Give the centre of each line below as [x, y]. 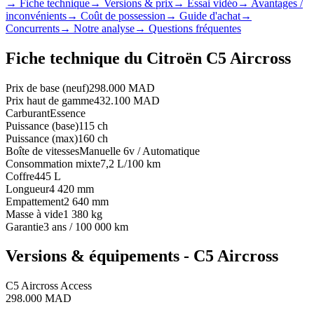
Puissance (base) [42, 125]
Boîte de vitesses [42, 151]
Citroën [174, 58]
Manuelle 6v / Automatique [139, 151]
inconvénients [36, 15]
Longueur [27, 189]
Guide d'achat [210, 15]
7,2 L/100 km [130, 163]
